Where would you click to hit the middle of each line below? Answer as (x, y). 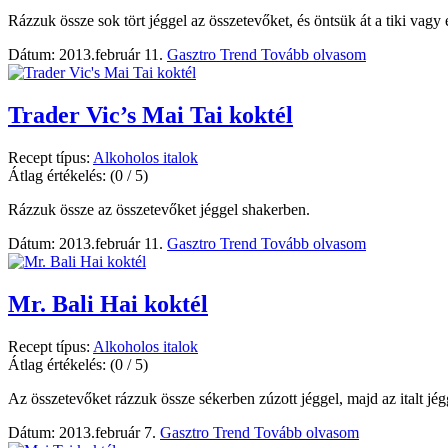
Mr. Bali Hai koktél (108, 303)
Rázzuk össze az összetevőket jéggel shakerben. (159, 209)
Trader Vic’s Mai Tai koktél (150, 114)
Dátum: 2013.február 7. (82, 432)
